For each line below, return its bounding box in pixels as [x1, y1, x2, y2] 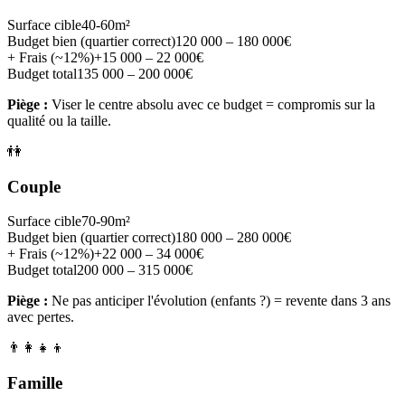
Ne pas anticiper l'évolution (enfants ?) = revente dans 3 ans [48, 293, 391, 309]
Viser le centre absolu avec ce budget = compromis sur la [48, 97, 375, 112]
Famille [7, 373, 62, 393]
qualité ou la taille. [7, 113, 111, 128]
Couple [7, 176, 61, 196]
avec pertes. [7, 309, 74, 325]
